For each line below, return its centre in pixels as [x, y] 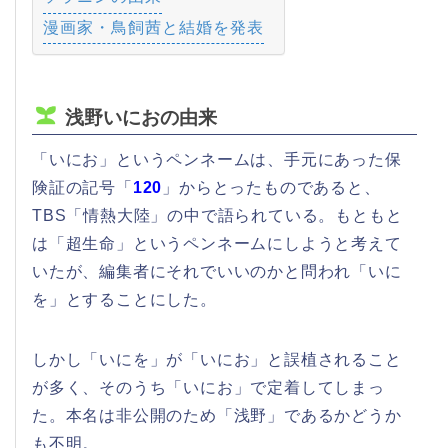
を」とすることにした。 [124, 300]
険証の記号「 [82, 188]
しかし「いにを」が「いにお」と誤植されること [217, 360]
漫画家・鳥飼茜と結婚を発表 [153, 27]
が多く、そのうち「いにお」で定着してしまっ [208, 388]
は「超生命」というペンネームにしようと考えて [217, 244]
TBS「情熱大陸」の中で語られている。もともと [217, 216]
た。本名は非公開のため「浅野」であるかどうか [217, 416]
